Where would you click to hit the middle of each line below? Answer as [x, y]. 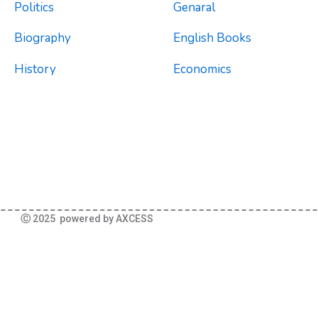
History [35, 70]
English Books [212, 38]
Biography [43, 38]
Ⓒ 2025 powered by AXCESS [87, 218]
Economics [202, 70]
